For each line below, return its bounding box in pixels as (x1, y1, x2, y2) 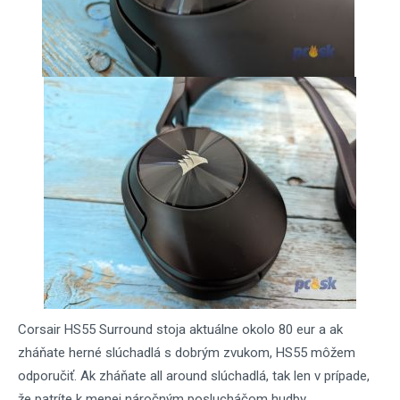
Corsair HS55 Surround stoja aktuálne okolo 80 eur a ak (18, 321, 343, 337)
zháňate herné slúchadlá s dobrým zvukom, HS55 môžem (18, 345, 355, 361)
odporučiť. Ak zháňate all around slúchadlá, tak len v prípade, (18, 368, 370, 384)
